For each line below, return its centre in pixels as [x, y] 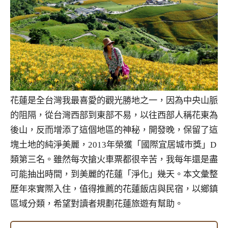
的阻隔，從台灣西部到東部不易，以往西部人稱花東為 [114, 116]
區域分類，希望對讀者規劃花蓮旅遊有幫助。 [97, 204]
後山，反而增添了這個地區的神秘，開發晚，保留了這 [114, 130]
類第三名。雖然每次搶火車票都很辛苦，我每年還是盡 [114, 160]
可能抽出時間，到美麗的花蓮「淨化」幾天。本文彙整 [114, 175]
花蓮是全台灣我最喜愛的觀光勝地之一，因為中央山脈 [114, 101]
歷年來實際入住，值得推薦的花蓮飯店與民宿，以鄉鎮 [114, 189]
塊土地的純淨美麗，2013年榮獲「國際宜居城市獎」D [113, 145]
